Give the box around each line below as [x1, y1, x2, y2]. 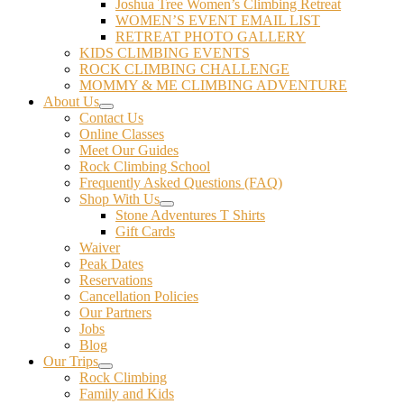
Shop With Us [79, 191, 160, 207]
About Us [43, 94, 99, 109]
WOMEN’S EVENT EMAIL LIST [115, 13, 320, 28]
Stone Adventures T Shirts [115, 207, 265, 223]
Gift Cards [115, 224, 175, 239]
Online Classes [79, 126, 164, 142]
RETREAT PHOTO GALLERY [115, 29, 306, 44]
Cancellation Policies [79, 289, 198, 304]
